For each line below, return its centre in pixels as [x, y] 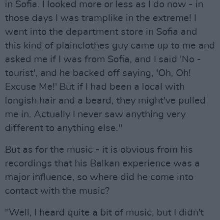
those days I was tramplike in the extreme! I [101, 18]
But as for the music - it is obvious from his [99, 150]
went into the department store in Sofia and [101, 32]
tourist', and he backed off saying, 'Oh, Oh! [98, 73]
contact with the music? [57, 191]
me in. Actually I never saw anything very [95, 114]
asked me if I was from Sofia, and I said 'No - [103, 59]
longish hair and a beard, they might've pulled [105, 100]
